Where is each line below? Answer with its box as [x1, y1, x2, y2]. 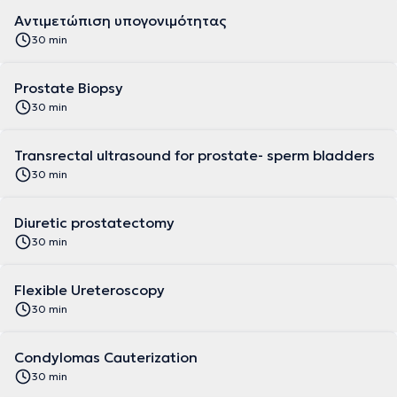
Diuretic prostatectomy [14, 214, 175, 231]
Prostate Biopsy [14, 79, 123, 97]
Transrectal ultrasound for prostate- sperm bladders [14, 146, 375, 164]
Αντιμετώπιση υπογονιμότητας [14, 12, 226, 29]
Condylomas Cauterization [14, 348, 198, 366]
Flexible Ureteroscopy [14, 281, 165, 299]
